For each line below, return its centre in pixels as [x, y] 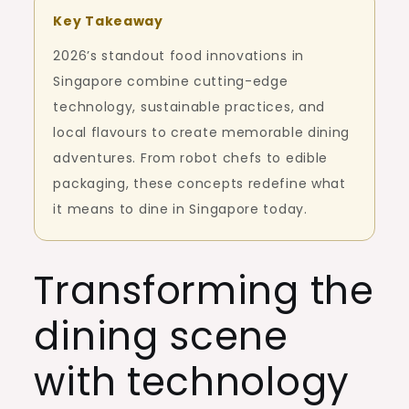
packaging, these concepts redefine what [199, 183]
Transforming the [204, 290]
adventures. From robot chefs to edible [191, 157]
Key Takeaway [108, 21]
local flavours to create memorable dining [202, 132]
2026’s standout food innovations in [178, 55]
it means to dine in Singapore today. [180, 209]
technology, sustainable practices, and [189, 106]
